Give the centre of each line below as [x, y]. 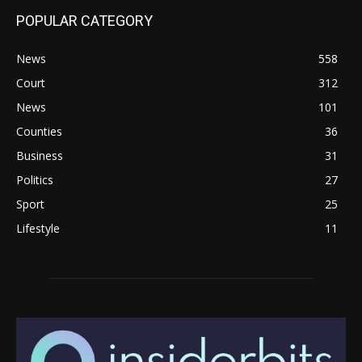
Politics [35, 180]
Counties [39, 132]
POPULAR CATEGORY [84, 21]
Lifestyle [38, 229]
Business [40, 156]
